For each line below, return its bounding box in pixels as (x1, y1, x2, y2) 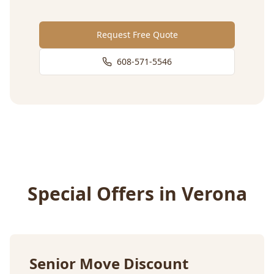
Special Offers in (27, 181, 182, 207)
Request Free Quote (96, 29, 178, 41)
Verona (181, 181, 247, 207)
